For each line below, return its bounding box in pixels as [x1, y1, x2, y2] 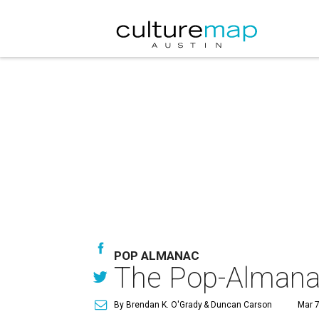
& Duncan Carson [202, 300, 272, 310]
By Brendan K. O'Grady [114, 300, 202, 310]
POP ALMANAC [114, 249, 199, 263]
